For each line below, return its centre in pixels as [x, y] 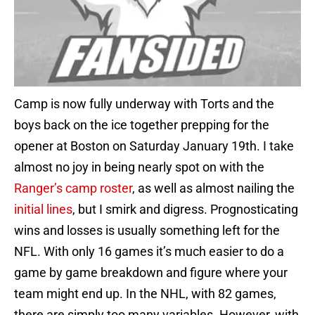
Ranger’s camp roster [73, 188]
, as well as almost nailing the [213, 188]
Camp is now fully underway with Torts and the [144, 104]
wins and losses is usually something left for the [147, 231]
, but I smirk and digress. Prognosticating [185, 210]
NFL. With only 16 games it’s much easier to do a [149, 252]
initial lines [43, 210]
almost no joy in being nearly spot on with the [139, 167]
